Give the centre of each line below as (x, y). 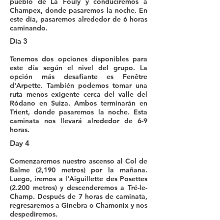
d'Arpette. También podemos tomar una (79, 85)
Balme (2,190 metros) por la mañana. (79, 170)
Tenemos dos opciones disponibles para (79, 59)
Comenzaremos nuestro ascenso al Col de (79, 161)
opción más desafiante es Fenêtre (79, 77)
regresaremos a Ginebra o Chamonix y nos (79, 205)
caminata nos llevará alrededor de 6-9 (79, 121)
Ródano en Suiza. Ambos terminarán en (79, 103)
